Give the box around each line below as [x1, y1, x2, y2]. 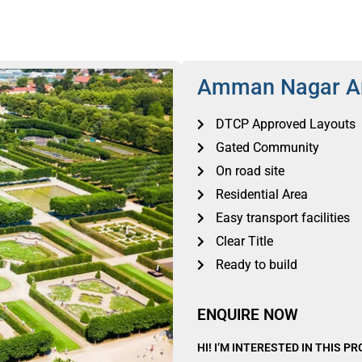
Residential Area [215, 187, 308, 202]
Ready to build [215, 257, 297, 272]
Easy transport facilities [215, 210, 350, 225]
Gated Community [215, 140, 319, 155]
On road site [215, 163, 284, 179]
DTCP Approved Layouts [215, 116, 356, 132]
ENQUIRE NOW [197, 305, 298, 324]
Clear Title [215, 234, 273, 249]
